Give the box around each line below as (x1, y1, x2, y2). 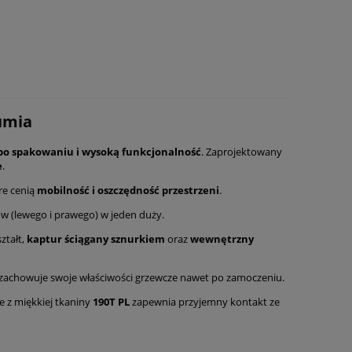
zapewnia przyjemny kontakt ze (130, 295, 280, 310)
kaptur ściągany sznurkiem (27, 232, 165, 247)
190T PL (93, 295, 130, 310)
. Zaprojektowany (201, 145, 282, 159)
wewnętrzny (190, 232, 254, 247)
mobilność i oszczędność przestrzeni (37, 183, 219, 198)
